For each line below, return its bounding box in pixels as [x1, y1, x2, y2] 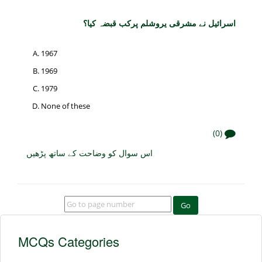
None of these [41, 100, 90, 111]
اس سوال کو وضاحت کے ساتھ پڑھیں [26, 146, 153, 158]
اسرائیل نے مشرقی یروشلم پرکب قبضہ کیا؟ [83, 16, 236, 29]
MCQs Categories [18, 232, 119, 250]
